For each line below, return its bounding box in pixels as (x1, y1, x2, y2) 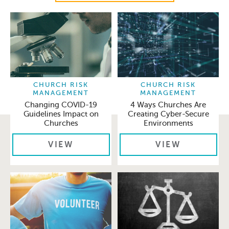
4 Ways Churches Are (130, 100, 206, 109)
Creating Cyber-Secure (127, 109, 209, 118)
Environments (143, 119, 193, 127)
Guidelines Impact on (23, 109, 99, 118)
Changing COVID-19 (25, 100, 97, 109)
